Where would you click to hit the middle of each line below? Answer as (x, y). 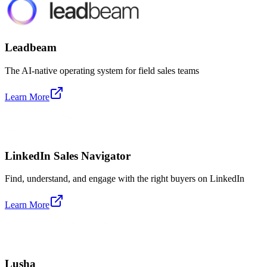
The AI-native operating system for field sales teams (102, 70)
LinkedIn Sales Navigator (68, 156)
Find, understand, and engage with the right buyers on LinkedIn (125, 179)
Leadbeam (31, 48)
